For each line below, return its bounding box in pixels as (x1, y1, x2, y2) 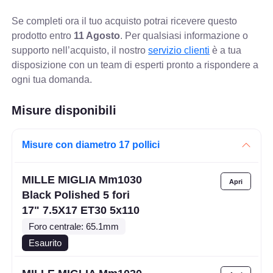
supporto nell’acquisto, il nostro (12, 44, 149, 55)
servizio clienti (148, 44, 210, 55)
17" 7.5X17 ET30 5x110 (22, 204, 140, 217)
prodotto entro (12, 30, 74, 41)
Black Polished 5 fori (22, 189, 130, 202)
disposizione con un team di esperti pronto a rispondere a (12, 59, 259, 70)
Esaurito (29, 238, 62, 248)
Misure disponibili (12, 103, 117, 117)
